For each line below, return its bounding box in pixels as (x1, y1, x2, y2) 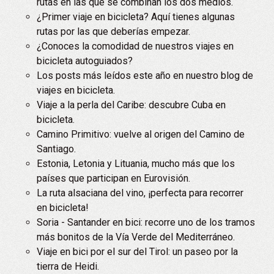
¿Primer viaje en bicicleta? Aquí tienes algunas (37, 11, 235, 23)
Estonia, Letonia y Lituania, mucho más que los (37, 158, 235, 169)
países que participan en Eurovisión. (37, 172, 190, 184)
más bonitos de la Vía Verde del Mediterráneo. (37, 231, 235, 243)
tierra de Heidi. (37, 261, 99, 272)
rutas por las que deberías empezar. (37, 26, 190, 37)
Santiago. (37, 143, 76, 155)
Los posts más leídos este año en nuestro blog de (37, 70, 253, 81)
